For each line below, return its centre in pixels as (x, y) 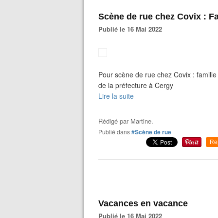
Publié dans (116, 132)
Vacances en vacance (143, 203)
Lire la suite (116, 96)
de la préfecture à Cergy (136, 85)
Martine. (142, 121)
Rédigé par (114, 121)
